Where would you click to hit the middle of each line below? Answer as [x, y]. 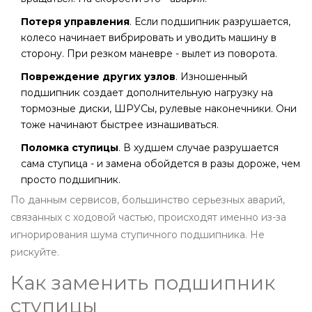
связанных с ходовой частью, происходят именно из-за [148, 218]
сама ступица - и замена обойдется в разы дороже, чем [161, 164]
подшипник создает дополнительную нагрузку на [147, 93]
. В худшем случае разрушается [198, 148]
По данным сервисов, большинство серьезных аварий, [148, 200]
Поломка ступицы [70, 148]
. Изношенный [211, 77]
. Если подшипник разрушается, [210, 22]
